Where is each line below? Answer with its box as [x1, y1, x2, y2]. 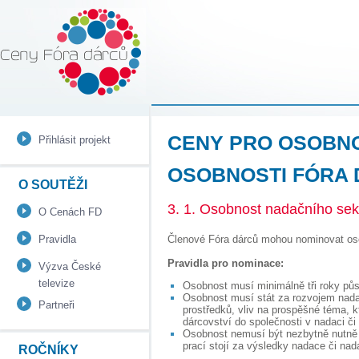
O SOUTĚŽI [18, 178, 87, 192]
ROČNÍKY [18, 342, 79, 357]
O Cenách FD [38, 205, 102, 218]
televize [38, 276, 75, 289]
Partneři [38, 298, 75, 311]
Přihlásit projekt [38, 134, 111, 146]
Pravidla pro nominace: [167, 256, 284, 269]
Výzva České [38, 260, 101, 272]
